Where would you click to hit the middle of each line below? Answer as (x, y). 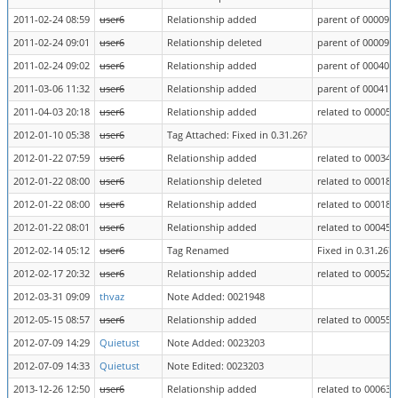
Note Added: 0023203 (216, 343)
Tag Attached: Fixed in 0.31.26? (237, 135)
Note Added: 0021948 (216, 297)
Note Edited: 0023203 (215, 366)
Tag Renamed (198, 251)
